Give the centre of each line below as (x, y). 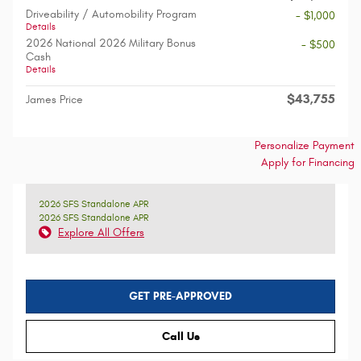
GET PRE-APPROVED (180, 297)
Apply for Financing (308, 163)
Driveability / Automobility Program (111, 15)
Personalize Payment (305, 146)
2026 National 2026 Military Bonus (111, 44)
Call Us (180, 336)
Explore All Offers (101, 233)
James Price (54, 100)
